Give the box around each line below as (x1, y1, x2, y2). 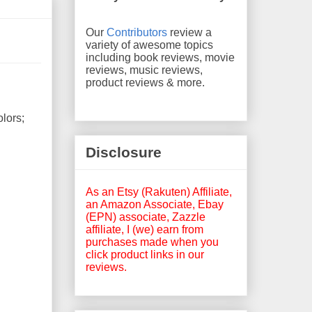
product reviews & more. (86, 76, 205, 88)
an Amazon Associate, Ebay (86, 198, 224, 210)
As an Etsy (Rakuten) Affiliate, (86, 185, 232, 198)
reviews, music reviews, (86, 63, 203, 76)
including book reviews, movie (86, 51, 235, 63)
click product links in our (86, 248, 204, 260)
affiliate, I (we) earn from (86, 223, 203, 235)
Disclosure (86, 144, 162, 161)
